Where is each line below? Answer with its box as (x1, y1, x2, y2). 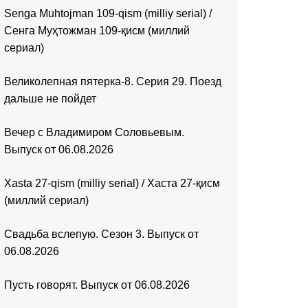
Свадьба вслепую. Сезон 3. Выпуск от (4, 228, 199, 241)
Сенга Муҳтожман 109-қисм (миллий (4, 25, 190, 37)
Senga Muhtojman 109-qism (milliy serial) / (4, 8, 212, 20)
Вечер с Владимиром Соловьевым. (4, 126, 184, 139)
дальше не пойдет (4, 93, 96, 105)
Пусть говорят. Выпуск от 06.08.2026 (4, 279, 190, 291)
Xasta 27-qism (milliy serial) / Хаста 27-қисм (4, 177, 220, 190)
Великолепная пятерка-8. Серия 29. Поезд (4, 76, 221, 88)
